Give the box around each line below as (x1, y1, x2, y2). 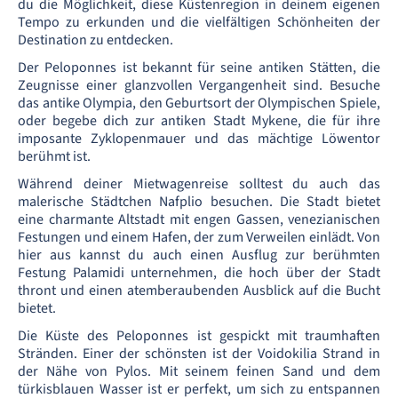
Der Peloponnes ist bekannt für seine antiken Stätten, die (18, 58, 380, 77)
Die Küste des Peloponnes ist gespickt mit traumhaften (18, 326, 380, 346)
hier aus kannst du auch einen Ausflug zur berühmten (18, 245, 380, 265)
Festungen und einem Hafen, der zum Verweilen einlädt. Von (18, 227, 380, 247)
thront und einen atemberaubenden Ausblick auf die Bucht (18, 281, 380, 300)
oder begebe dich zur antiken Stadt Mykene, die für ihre (18, 111, 380, 131)
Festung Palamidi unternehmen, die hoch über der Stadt (18, 263, 380, 283)
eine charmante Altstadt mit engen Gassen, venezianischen (18, 210, 380, 229)
